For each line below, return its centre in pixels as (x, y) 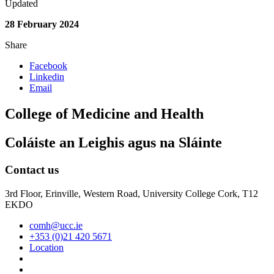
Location (46, 247)
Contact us (32, 170)
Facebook (48, 66)
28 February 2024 (42, 24)
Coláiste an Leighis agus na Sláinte (113, 143)
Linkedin (47, 77)
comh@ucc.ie (56, 225)
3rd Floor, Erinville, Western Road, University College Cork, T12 (131, 193)
